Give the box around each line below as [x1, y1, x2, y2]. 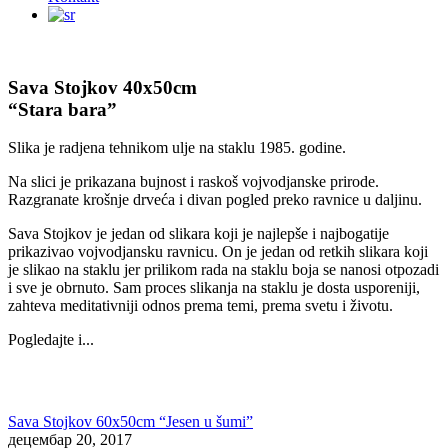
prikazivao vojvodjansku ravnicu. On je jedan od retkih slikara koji [8, 243, 428, 261]
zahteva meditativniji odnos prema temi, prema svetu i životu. [8, 297, 393, 315]
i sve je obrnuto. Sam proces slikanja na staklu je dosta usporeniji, [8, 279, 420, 297]
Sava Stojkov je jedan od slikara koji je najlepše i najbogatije [8, 225, 389, 243]
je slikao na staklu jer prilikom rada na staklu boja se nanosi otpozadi [8, 261, 439, 279]
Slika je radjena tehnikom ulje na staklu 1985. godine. [8, 139, 346, 157]
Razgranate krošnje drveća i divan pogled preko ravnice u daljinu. [8, 191, 422, 209]
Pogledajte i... [8, 331, 94, 349]
